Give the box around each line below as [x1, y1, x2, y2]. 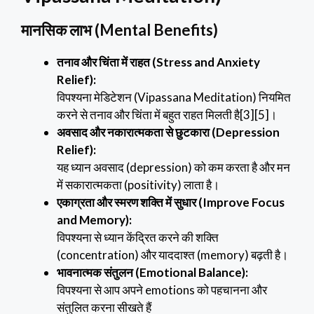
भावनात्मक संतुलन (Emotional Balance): [57, 265, 248, 280]
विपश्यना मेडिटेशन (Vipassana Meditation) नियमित [57, 90, 291, 105]
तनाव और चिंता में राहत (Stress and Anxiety [57, 55, 260, 70]
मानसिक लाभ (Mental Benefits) [21, 20, 218, 40]
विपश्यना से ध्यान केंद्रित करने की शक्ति [57, 230, 219, 245]
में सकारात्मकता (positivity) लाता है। [57, 177, 219, 193]
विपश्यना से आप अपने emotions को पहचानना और [57, 282, 267, 298]
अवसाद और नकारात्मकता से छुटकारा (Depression [57, 125, 280, 140]
